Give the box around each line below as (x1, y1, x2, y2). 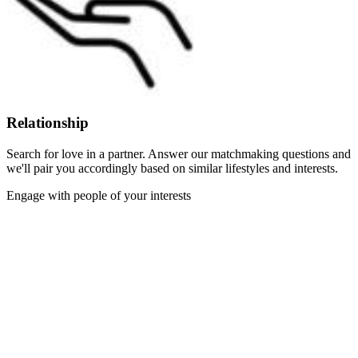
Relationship (6, 113, 89, 131)
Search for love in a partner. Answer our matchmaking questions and (6, 146, 351, 161)
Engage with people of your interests (6, 188, 191, 202)
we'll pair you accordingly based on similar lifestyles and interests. (6, 161, 338, 175)
